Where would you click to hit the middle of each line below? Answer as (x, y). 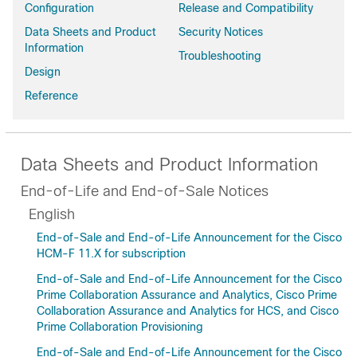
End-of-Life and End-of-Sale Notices (145, 191)
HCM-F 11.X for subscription (111, 253)
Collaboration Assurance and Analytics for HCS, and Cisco (188, 311)
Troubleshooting (220, 56)
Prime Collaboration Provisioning (120, 327)
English (52, 214)
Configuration (59, 8)
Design (43, 72)
